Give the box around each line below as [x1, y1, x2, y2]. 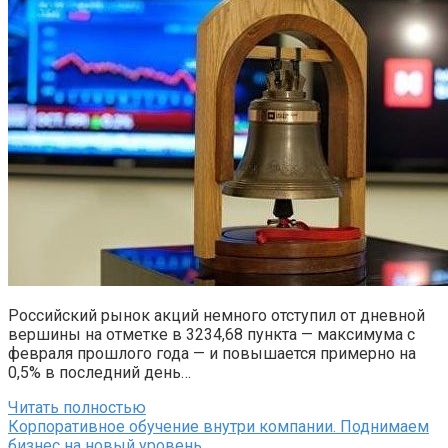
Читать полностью [8, 397, 146, 417]
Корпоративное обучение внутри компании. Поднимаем [8, 416, 429, 436]
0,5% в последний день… [8, 362, 191, 382]
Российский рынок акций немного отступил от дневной [8, 305, 425, 325]
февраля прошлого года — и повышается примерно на [8, 343, 416, 363]
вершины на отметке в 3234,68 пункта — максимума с [8, 324, 415, 344]
